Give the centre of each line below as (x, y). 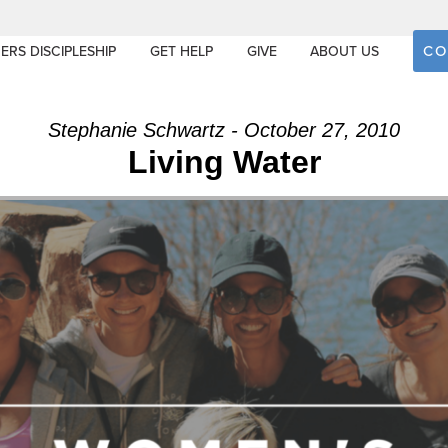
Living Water (224, 162)
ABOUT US (345, 51)
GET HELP (181, 51)
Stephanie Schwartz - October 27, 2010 (224, 130)
